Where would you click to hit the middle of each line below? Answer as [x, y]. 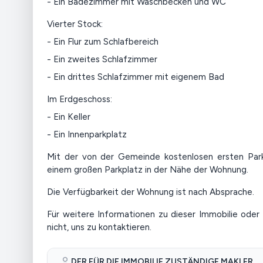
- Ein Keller [69, 117]
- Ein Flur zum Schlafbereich [103, 42]
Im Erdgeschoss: [80, 99]
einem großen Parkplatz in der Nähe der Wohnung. [148, 170]
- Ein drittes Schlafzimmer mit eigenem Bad [136, 77]
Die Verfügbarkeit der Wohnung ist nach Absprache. [151, 192]
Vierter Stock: [75, 24]
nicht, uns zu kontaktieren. [99, 227]
